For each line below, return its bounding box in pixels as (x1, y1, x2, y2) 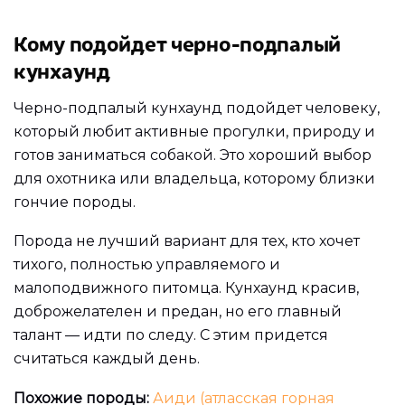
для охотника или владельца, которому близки (14, 169, 375, 187)
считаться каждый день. (14, 350, 200, 368)
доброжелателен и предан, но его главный (14, 303, 342, 321)
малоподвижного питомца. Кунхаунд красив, (14, 279, 359, 297)
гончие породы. (14, 193, 136, 211)
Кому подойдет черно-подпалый (14, 28, 341, 58)
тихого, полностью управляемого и (14, 256, 280, 274)
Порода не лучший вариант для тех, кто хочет (14, 232, 360, 250)
